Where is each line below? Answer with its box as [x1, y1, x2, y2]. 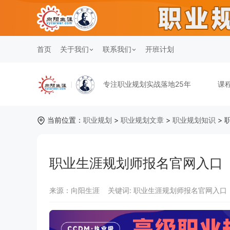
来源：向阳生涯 [49, 186, 102, 195]
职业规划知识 [172, 116, 216, 124]
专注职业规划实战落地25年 [103, 80, 191, 88]
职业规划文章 [121, 116, 164, 124]
